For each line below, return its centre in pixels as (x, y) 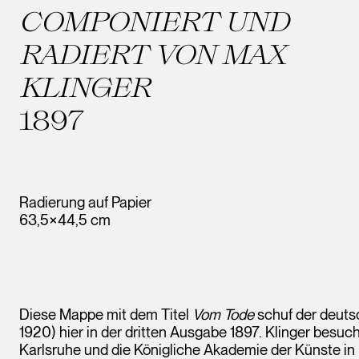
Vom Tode (223, 315)
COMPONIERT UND (154, 21)
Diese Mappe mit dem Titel (106, 315)
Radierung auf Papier (85, 202)
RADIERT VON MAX (153, 54)
